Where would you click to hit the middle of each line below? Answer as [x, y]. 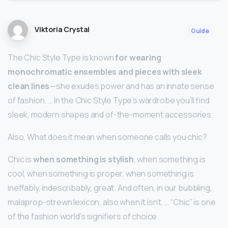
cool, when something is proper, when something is [101, 173]
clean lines [29, 86]
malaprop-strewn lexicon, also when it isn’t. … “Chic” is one [112, 202]
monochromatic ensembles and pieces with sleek [105, 72]
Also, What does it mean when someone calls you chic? [107, 137]
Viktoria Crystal [62, 30]
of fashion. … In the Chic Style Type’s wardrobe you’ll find [109, 100]
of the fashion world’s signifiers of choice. [83, 216]
